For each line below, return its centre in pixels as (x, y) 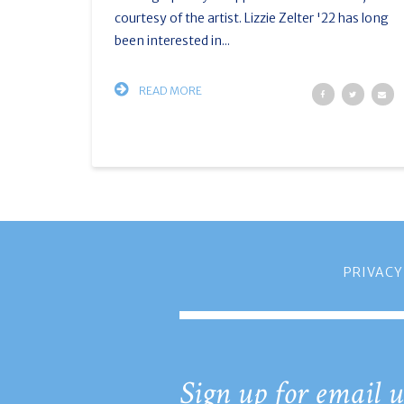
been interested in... (172, 41)
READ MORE (170, 91)
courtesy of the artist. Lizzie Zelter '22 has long (252, 18)
